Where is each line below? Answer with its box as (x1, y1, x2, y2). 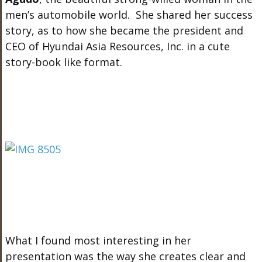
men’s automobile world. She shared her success (5, 8, 253, 22)
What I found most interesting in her (5, 233, 191, 248)
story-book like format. (5, 55, 122, 70)
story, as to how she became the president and (5, 23, 243, 38)
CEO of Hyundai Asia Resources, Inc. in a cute (5, 39, 230, 54)
